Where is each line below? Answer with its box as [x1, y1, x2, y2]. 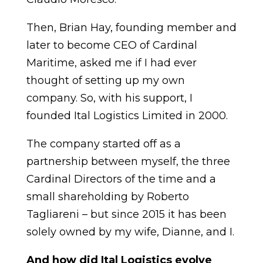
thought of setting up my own [26, 74, 185, 87]
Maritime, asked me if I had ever [26, 56, 197, 69]
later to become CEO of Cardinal [26, 39, 197, 52]
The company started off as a [26, 137, 181, 150]
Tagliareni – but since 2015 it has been [26, 208, 227, 221]
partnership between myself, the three [26, 155, 230, 168]
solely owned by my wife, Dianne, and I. [26, 225, 234, 238]
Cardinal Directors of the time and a [26, 173, 216, 186]
